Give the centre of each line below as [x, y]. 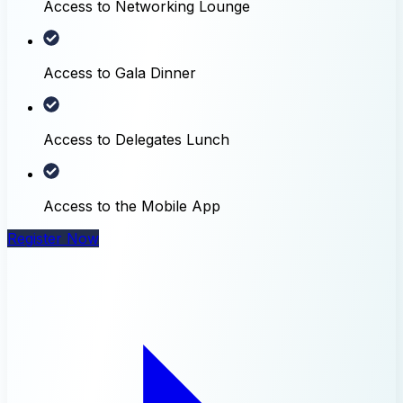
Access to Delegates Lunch [136, 139]
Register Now [53, 238]
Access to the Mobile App [132, 206]
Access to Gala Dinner [120, 72]
